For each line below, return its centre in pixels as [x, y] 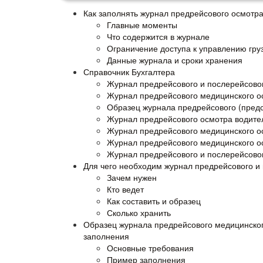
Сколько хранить [139, 212]
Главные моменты [142, 24]
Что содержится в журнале [158, 36]
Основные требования [150, 247]
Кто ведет [125, 189]
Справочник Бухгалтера [129, 71]
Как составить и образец [154, 200]
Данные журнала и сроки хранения [175, 60]
